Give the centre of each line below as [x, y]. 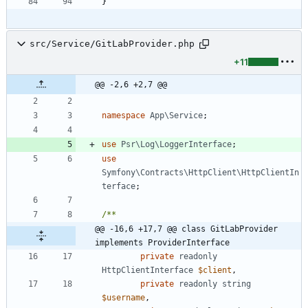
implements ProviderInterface [162, 242]
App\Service [176, 115]
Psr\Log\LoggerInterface [176, 144]
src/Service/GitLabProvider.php [112, 44]
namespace [123, 115]
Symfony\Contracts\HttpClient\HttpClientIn [200, 172]
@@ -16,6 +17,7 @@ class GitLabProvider [186, 229]
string [236, 284]
